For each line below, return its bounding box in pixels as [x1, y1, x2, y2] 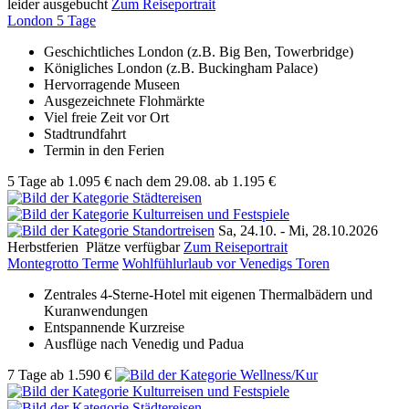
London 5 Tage [7, 12, 96, 28]
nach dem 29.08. [115, 173, 211, 189]
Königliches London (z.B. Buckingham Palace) [44, 59, 318, 76]
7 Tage [7, 366, 47, 383]
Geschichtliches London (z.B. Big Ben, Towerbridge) [44, 43, 353, 59]
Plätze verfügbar [86, 238, 180, 255]
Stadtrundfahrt [44, 125, 126, 142]
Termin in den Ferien [44, 142, 164, 158]
